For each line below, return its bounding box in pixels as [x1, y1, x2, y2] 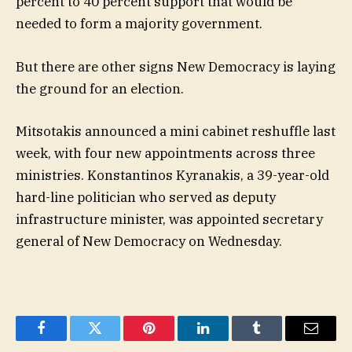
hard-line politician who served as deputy [16, 188, 276, 206]
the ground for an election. [16, 79, 184, 97]
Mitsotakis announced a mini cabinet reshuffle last [16, 122, 335, 140]
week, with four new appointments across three [16, 144, 315, 162]
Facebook [39, 332, 95, 347]
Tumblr [255, 332, 298, 347]
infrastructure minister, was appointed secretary [16, 210, 323, 228]
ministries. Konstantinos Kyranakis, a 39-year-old [16, 166, 329, 184]
